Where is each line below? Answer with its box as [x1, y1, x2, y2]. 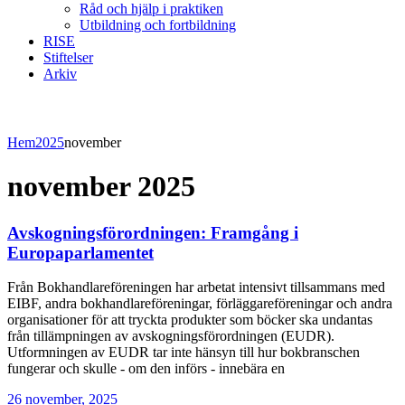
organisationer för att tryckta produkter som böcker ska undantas [7, 312, 372, 328]
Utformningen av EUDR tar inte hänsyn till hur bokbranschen [7, 344, 360, 361]
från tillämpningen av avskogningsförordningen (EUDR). [7, 328, 334, 344]
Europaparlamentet [7, 242, 154, 262]
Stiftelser [43, 49, 93, 65]
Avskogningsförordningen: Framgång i [7, 222, 298, 242]
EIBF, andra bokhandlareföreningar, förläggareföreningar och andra [7, 296, 392, 312]
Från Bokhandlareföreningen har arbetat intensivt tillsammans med [7, 279, 385, 296]
